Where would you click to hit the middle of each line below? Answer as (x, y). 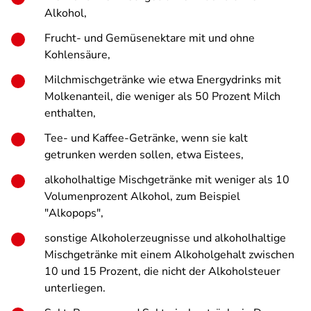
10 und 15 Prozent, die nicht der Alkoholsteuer (162, 271)
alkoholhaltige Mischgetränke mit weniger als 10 (167, 180)
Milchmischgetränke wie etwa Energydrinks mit (163, 80)
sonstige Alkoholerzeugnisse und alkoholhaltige (165, 238)
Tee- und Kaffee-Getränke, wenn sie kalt (146, 138)
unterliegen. (75, 288)
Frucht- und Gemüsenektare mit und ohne (150, 38)
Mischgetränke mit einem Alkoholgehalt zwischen (169, 255)
